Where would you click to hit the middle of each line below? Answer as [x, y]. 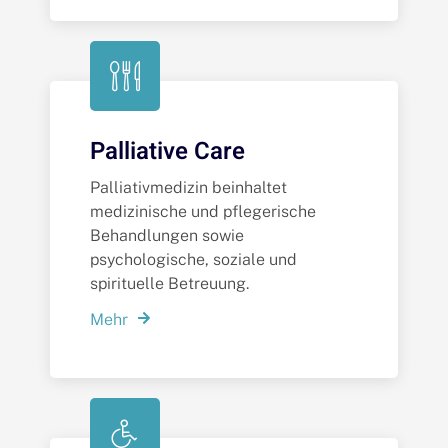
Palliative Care [167, 152]
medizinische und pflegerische [203, 212]
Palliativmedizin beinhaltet [188, 188]
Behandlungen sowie [167, 236]
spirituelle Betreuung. [169, 284]
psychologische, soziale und [193, 260]
